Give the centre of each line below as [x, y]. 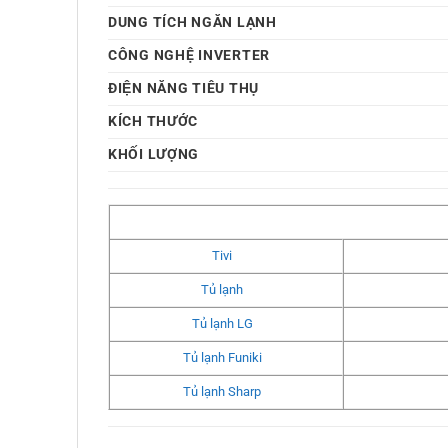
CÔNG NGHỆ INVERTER [189, 56]
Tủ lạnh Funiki [222, 358]
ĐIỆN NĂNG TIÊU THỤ [183, 89]
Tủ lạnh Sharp [222, 392]
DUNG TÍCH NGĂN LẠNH [192, 23]
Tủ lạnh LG [222, 324]
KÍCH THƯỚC [153, 122]
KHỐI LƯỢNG [154, 155]
